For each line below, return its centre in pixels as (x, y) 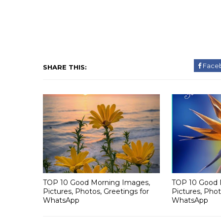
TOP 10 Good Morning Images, (96, 182)
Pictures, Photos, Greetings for (96, 191)
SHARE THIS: (65, 67)
